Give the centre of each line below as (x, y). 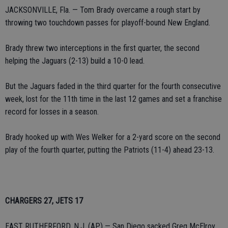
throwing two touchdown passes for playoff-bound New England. (108, 23)
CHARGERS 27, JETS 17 (44, 201)
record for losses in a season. (52, 112)
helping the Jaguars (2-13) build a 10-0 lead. (75, 61)
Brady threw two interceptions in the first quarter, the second (102, 48)
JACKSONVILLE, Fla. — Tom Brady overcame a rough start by (103, 10)
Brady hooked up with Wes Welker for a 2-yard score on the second (113, 137)
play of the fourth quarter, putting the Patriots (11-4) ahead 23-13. (110, 150)
